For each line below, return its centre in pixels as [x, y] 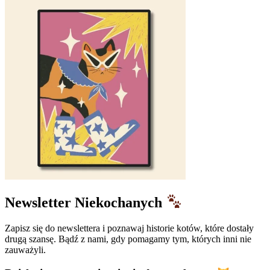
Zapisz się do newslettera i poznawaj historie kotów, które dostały [129, 228]
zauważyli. [25, 250]
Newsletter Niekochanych [85, 202]
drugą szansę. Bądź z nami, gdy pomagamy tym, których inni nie [128, 239]
